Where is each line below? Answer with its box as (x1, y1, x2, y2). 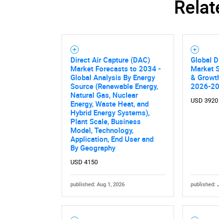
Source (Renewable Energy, (70, 81, 158, 91)
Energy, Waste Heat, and (70, 98, 149, 109)
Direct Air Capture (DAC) (70, 54, 150, 65)
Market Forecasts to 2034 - (70, 63, 161, 73)
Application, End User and (70, 133, 153, 144)
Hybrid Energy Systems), (70, 107, 150, 117)
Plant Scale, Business (70, 116, 141, 126)
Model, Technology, (70, 125, 133, 135)
